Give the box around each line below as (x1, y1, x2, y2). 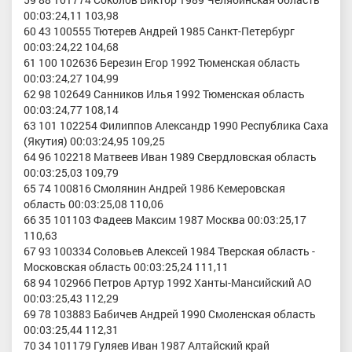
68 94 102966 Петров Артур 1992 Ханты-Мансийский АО (24, 275, 312, 291)
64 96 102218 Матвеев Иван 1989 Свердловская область (24, 149, 317, 165)
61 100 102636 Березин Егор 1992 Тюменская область (24, 55, 300, 71)
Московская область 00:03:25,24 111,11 (24, 259, 229, 275)
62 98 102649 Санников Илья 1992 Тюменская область (24, 86, 305, 102)
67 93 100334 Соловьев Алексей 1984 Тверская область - (24, 244, 315, 259)
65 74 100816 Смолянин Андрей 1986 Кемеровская (24, 181, 285, 196)
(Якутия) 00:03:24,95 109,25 (24, 134, 165, 149)
